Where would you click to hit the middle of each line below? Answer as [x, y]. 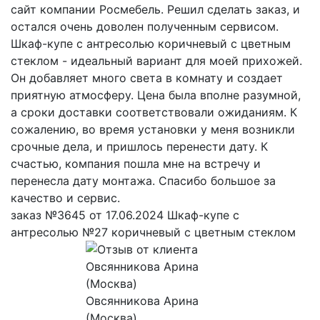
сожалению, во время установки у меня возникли [153, 130]
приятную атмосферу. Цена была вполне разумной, [156, 95]
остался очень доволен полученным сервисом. [145, 27]
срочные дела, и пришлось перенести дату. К [139, 147]
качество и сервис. [65, 198]
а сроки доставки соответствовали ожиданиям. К [154, 112]
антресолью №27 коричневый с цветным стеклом [153, 232]
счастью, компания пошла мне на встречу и [136, 164]
